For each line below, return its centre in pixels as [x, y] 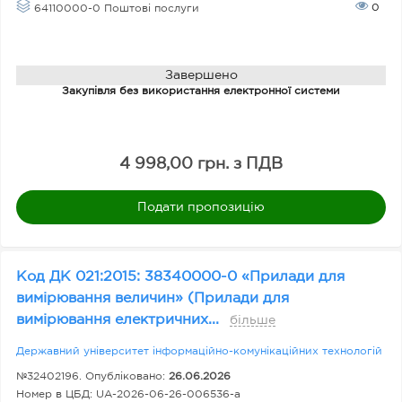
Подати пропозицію [201, 207]
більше [253, 320]
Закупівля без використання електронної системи [201, 91]
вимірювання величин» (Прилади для [153, 298]
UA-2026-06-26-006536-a [168, 394]
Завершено [201, 75]
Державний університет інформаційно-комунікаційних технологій [199, 351]
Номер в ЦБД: [56, 394]
